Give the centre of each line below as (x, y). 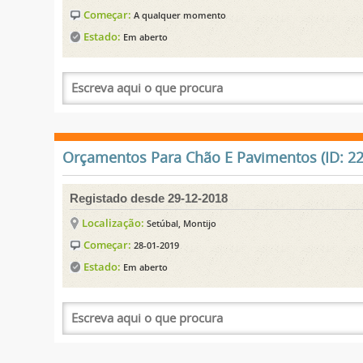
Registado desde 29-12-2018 (149, 198)
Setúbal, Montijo (182, 223)
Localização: (113, 222)
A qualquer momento (180, 15)
